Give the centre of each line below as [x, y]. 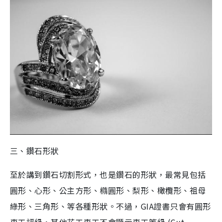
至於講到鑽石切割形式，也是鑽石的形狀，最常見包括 [108, 174]
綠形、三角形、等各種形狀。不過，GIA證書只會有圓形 [111, 206]
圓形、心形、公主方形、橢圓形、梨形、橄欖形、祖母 [108, 190]
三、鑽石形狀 [34, 150]
